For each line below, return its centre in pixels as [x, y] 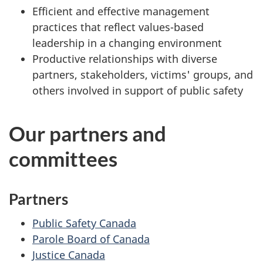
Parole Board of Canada [91, 239]
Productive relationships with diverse [125, 59]
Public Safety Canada [84, 223]
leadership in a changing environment [127, 43]
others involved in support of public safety [138, 91]
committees [63, 159]
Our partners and [87, 134]
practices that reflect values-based [118, 27]
